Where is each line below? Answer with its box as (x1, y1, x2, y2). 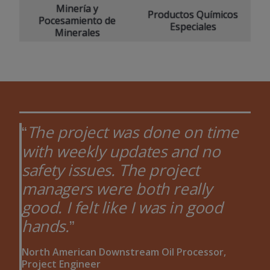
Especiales (169, 20, 216, 34)
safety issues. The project (22, 159, 199, 181)
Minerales (54, 26, 100, 40)
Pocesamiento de (39, 14, 116, 28)
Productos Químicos (148, 8, 238, 22)
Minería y (56, 2, 98, 16)
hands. (22, 215, 69, 237)
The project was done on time (27, 121, 239, 143)
